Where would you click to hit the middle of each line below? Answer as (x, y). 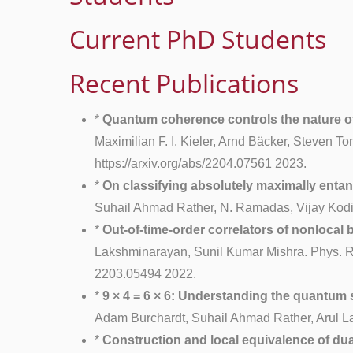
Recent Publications (184, 83)
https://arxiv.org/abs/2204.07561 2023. (201, 163)
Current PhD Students (198, 39)
